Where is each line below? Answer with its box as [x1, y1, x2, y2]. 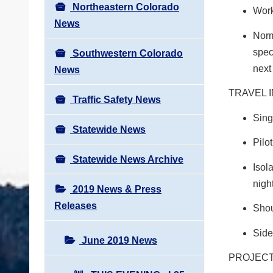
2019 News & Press [70, 183, 161, 194]
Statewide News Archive [70, 154, 183, 165]
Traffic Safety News [70, 94, 161, 105]
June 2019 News [79, 235, 157, 246]
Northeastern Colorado [70, 1, 179, 12]
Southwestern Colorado [70, 48, 183, 58]
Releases [54, 200, 97, 211]
